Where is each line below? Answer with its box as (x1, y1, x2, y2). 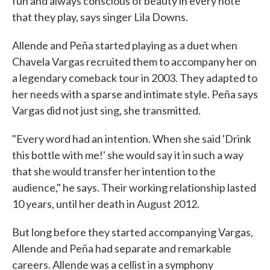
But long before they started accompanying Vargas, (12, 225, 253, 239)
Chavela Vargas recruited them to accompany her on (12, 55, 257, 68)
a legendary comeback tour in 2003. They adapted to (12, 71, 257, 84)
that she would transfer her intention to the (12, 165, 216, 178)
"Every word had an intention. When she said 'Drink (12, 132, 251, 145)
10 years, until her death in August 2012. (12, 197, 199, 210)
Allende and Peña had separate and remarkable (12, 242, 231, 255)
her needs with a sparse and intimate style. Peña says (12, 87, 258, 101)
